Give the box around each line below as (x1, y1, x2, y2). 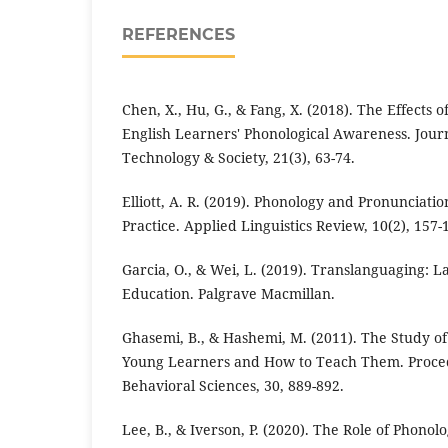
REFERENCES (122, 24, 235, 44)
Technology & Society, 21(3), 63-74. (122, 147, 355, 167)
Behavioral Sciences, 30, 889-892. (122, 375, 344, 395)
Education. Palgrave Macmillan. (122, 283, 335, 303)
